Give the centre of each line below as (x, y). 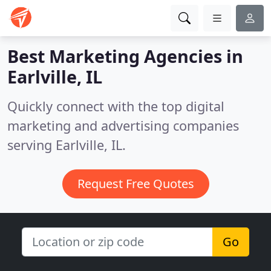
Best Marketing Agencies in (125, 56)
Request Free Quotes (135, 184)
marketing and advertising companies (123, 126)
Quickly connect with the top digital (116, 106)
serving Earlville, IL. (67, 145)
